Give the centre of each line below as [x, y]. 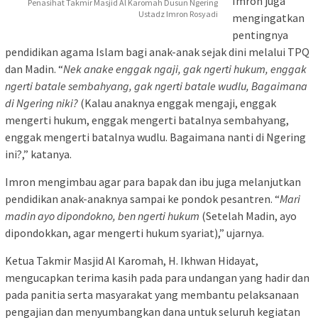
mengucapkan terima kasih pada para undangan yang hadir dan [157, 277]
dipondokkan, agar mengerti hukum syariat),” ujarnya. [135, 232]
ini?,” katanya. [38, 154]
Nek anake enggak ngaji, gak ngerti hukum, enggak [185, 68]
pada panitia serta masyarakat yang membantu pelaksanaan [152, 294]
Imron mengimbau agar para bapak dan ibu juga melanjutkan [153, 181]
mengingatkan [268, 17]
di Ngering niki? [42, 103]
